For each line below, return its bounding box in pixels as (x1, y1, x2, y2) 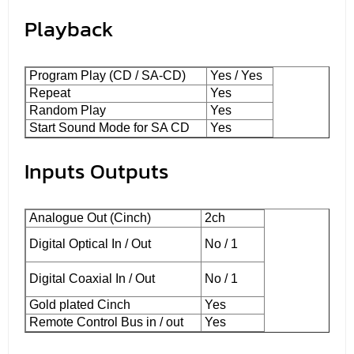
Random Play (26, 103, 106, 117)
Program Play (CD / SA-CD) (26, 68, 186, 82)
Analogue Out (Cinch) (26, 210, 151, 224)
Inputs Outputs (24, 155, 169, 187)
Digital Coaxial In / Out (26, 271, 155, 285)
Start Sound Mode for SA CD (26, 120, 190, 134)
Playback (24, 13, 114, 45)
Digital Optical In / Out (26, 236, 151, 250)
